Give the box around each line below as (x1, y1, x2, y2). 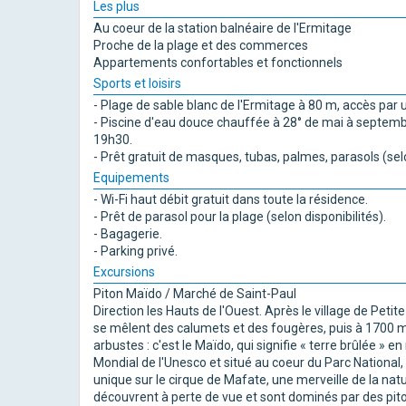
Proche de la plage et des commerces (93, 37, 308, 53)
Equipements (93, 169, 169, 185)
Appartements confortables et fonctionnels (93, 54, 343, 70)
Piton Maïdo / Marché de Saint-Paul (93, 285, 296, 301)
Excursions (93, 264, 155, 279)
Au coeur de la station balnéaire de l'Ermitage (93, 20, 352, 35)
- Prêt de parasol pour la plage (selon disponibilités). (93, 208, 386, 224)
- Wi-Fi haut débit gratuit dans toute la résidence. (93, 191, 368, 207)
